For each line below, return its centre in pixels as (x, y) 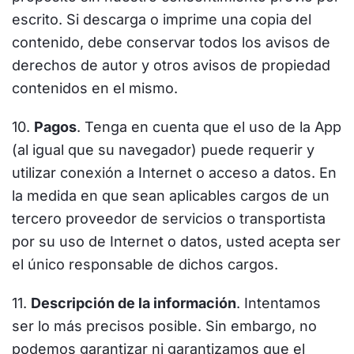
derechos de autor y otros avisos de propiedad (171, 65)
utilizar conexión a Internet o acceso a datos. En (174, 173)
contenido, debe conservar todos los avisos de (171, 42)
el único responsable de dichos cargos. (145, 264)
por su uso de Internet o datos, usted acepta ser (176, 241)
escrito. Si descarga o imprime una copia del (162, 19)
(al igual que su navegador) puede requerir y (163, 150)
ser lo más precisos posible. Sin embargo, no (164, 326)
